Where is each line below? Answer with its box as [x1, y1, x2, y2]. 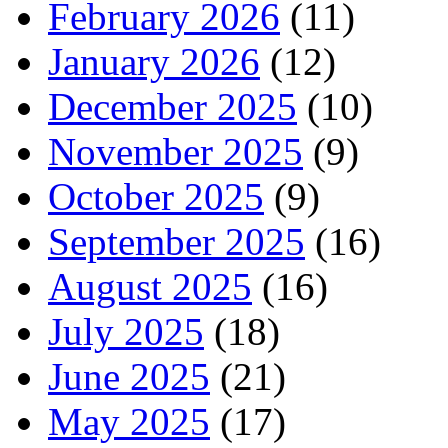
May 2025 [48, 400, 210, 444]
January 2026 [48, 40, 260, 84]
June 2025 [48, 355, 210, 399]
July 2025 [48, 310, 204, 354]
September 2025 [48, 220, 305, 264]
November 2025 [48, 130, 303, 174]
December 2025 [48, 85, 297, 129]
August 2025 [48, 265, 252, 309]
